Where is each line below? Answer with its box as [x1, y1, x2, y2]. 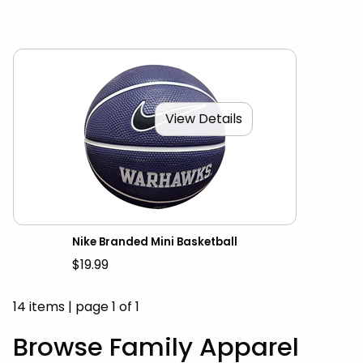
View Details [165, 109, 242, 128]
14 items [13, 297, 65, 317]
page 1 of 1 [75, 297, 139, 317]
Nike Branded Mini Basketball [72, 234, 237, 250]
